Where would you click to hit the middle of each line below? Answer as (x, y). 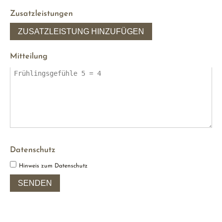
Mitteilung (29, 57)
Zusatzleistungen (41, 14)
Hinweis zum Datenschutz (53, 166)
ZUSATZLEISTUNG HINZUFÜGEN (81, 32)
